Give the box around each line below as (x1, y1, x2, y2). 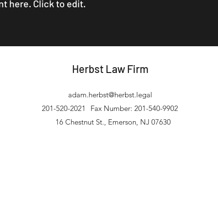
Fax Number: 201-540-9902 (90, 104, 178, 113)
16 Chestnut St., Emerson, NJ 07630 (51, 117, 171, 127)
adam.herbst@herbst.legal (68, 90, 152, 99)
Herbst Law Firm (72, 62, 148, 75)
